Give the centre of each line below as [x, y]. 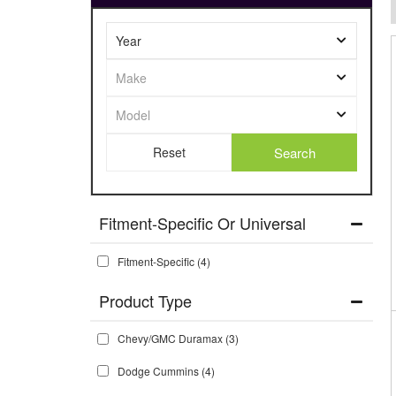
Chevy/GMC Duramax [170, 338]
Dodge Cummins [158, 370]
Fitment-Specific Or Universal [202, 223]
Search [294, 152]
